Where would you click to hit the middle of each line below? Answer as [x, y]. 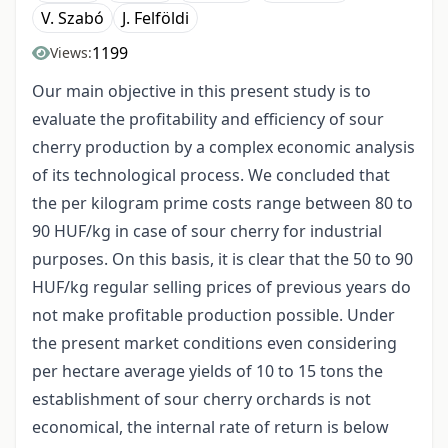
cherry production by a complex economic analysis [223, 147]
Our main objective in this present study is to [201, 91]
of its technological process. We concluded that [211, 175]
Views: [71, 53]
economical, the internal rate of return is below [210, 427]
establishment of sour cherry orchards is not [201, 399]
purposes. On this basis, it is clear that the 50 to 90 [222, 259]
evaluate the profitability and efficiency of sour [208, 119]
